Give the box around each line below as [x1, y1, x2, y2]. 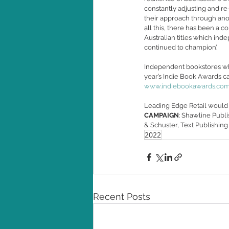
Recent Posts [93, 191, 150, 202]
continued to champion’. [144, 43, 219, 51]
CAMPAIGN [144, 111, 179, 119]
